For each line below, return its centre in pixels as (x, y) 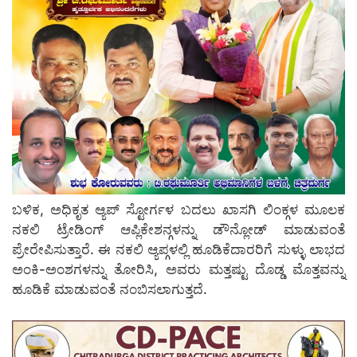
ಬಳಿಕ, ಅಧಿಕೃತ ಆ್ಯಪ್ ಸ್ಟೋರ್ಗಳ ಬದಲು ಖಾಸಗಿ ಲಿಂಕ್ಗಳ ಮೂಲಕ (178, 210)
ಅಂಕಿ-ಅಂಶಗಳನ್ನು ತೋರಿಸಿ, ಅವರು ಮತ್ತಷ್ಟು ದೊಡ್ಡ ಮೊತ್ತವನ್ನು (178, 270)
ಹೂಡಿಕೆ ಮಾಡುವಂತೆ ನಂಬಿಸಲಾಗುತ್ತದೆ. (110, 290)
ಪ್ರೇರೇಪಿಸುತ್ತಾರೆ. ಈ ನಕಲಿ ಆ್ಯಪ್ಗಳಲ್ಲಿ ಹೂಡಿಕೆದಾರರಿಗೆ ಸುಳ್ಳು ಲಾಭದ (178, 250)
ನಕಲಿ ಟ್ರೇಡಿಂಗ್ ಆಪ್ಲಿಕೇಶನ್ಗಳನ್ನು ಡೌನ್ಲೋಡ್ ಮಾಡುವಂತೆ (178, 230)
